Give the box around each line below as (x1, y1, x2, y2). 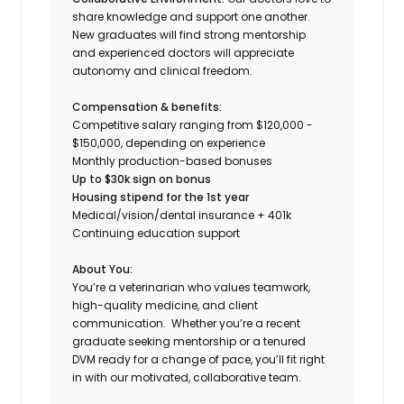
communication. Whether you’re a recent (72, 315, 301, 331)
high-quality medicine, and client (72, 297, 259, 313)
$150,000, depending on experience (72, 134, 266, 151)
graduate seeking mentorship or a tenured (72, 333, 307, 349)
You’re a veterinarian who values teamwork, (72, 279, 311, 295)
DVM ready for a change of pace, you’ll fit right (72, 351, 326, 367)
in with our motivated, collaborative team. (72, 369, 302, 385)
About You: (72, 261, 133, 277)
